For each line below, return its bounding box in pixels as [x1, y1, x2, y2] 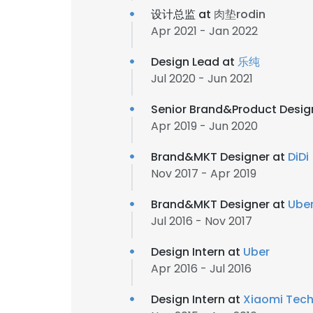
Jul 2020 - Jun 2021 [151, 71, 253, 87]
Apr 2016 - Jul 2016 [151, 261, 252, 277]
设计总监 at [151, 6, 214, 22]
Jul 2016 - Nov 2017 [151, 213, 252, 229]
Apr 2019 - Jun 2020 [151, 118, 258, 134]
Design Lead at [151, 54, 238, 70]
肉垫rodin [214, 6, 265, 22]
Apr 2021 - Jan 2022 [151, 23, 258, 39]
